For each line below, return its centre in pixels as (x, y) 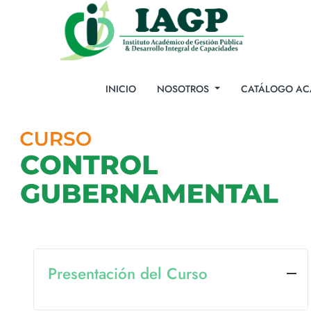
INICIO (121, 89)
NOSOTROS (184, 89)
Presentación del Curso (128, 273)
